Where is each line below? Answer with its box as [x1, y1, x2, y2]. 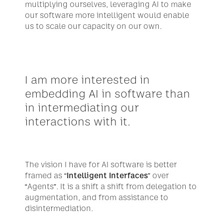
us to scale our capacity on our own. [25, 22, 162, 30]
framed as [25, 171, 64, 180]
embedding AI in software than [25, 88, 190, 100]
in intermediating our [25, 102, 139, 113]
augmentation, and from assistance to [25, 193, 168, 202]
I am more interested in [25, 74, 150, 86]
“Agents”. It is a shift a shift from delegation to [25, 182, 197, 191]
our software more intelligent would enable [25, 11, 189, 19]
